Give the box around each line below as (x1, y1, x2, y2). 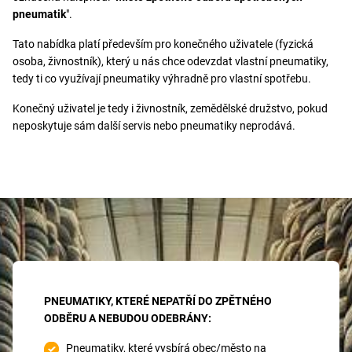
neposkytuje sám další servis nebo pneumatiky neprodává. (13, 119, 300, 132)
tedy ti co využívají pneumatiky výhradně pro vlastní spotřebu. (13, 71, 311, 85)
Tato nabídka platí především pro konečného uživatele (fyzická (13, 37, 313, 50)
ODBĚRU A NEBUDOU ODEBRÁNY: (44, 311, 211, 324)
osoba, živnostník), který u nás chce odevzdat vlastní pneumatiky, (13, 54, 328, 68)
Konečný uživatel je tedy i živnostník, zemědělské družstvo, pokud (13, 101, 328, 115)
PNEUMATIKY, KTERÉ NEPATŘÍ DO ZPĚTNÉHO (44, 294, 272, 307)
